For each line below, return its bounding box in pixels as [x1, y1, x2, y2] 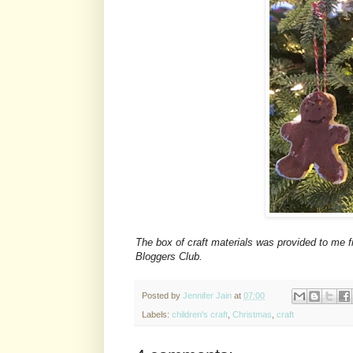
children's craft [172, 309, 228, 319]
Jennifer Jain [183, 290, 232, 300]
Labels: [142, 309, 172, 319]
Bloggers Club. [136, 251, 203, 263]
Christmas [232, 309, 272, 319]
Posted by [142, 290, 183, 300]
